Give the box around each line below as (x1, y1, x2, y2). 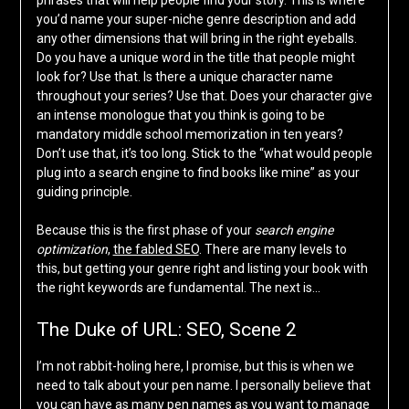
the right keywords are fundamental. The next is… (36, 280, 320, 296)
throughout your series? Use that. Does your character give (36, 89, 372, 104)
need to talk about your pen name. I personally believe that (36, 378, 371, 393)
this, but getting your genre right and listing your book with (36, 261, 368, 277)
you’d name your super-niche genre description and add (36, 12, 356, 27)
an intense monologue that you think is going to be (36, 108, 325, 123)
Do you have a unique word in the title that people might (36, 50, 355, 66)
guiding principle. (36, 184, 132, 200)
